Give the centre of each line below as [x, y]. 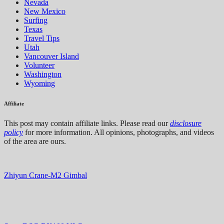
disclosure [186, 123]
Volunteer [39, 65]
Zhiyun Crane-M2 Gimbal [45, 175]
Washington [43, 74]
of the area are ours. [35, 141]
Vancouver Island [51, 56]
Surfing [36, 20]
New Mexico [45, 11]
